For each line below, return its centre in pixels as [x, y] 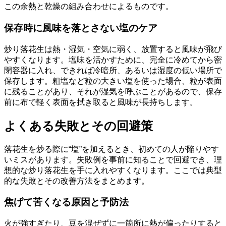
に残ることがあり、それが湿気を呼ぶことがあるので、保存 [113, 91]
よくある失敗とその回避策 [78, 126]
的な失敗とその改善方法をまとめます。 [77, 181]
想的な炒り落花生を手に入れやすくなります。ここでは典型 [113, 170]
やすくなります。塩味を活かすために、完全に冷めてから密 [113, 60]
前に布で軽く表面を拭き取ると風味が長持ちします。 [101, 102]
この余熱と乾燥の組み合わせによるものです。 [89, 7]
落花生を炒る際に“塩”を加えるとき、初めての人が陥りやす [111, 149]
